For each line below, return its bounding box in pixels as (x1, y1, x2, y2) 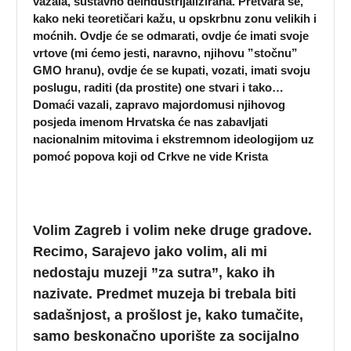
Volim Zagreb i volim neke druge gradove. (33, 222, 313, 238)
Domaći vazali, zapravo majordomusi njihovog (33, 98, 286, 112)
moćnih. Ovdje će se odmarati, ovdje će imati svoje (33, 29, 309, 43)
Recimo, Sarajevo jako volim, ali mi (33, 243, 268, 259)
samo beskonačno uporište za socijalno (33, 327, 300, 344)
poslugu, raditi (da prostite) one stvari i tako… (33, 81, 284, 95)
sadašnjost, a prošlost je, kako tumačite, (33, 306, 304, 323)
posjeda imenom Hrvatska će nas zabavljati (33, 115, 269, 129)
